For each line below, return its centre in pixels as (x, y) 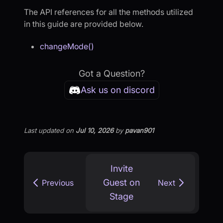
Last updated (44, 130)
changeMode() (67, 47)
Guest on (121, 182)
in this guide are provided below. (84, 24)
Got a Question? (111, 74)
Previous (58, 182)
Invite (121, 168)
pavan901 (139, 130)
